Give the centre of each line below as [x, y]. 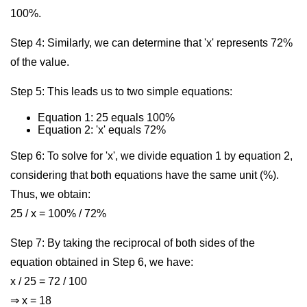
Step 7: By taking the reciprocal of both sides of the [133, 243]
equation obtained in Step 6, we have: [102, 262]
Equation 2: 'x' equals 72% [102, 130]
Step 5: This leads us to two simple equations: [121, 91]
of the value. [40, 62]
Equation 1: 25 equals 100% [106, 118]
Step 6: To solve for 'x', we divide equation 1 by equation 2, [151, 156]
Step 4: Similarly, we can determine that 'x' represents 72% [151, 43]
